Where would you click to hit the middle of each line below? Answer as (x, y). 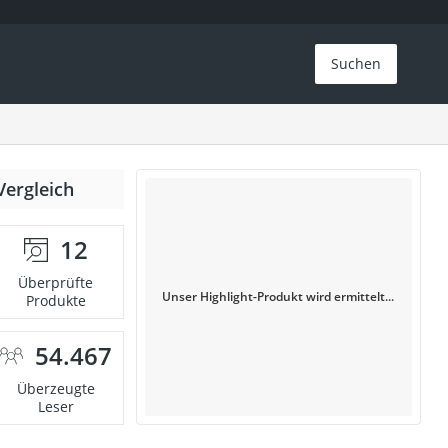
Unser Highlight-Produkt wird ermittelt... (278, 296)
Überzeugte (55, 388)
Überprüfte (56, 282)
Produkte (55, 300)
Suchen (356, 63)
